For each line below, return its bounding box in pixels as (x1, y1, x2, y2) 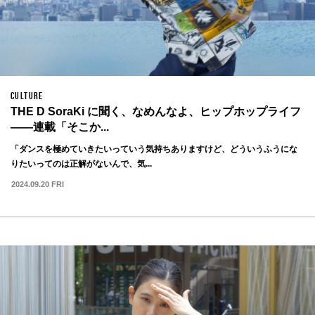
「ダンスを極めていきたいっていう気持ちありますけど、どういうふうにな (11, 144, 297, 155)
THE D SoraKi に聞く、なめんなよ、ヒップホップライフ (11, 105, 301, 118)
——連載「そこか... (11, 121, 109, 134)
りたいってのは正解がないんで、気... (11, 159, 152, 169)
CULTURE (11, 90, 44, 102)
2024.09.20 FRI (11, 179, 64, 188)
